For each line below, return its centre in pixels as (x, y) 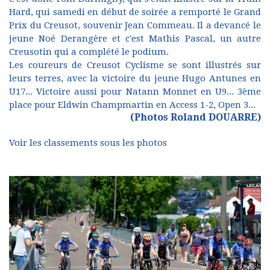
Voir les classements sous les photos (88, 143)
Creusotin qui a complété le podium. (89, 52)
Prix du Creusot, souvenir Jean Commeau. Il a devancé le (135, 26)
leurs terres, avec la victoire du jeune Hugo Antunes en (135, 79)
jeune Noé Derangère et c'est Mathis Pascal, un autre (135, 39)
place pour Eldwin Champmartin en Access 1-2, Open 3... (133, 105)
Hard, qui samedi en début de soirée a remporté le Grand (135, 12)
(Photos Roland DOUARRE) (196, 118)
